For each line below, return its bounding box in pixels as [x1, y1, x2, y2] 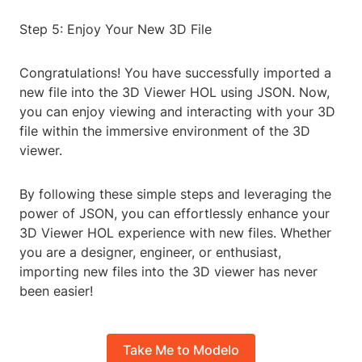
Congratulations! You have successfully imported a [19, 65, 331, 82]
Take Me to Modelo [123, 341, 239, 358]
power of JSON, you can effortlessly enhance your [19, 205, 330, 222]
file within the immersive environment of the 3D [19, 123, 310, 140]
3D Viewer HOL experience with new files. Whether [19, 225, 331, 242]
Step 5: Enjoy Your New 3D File [19, 21, 212, 38]
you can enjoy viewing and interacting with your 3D [19, 103, 335, 120]
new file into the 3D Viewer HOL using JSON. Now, [19, 84, 330, 101]
